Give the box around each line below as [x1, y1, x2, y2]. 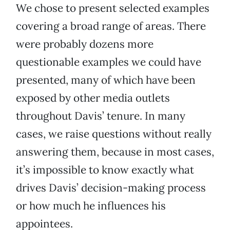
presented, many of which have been [16, 73, 196, 87]
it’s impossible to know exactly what [16, 163, 194, 177]
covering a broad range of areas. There [16, 19, 206, 33]
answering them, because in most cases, [16, 145, 214, 159]
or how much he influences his [16, 199, 166, 213]
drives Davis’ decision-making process [16, 181, 206, 195]
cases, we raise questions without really [16, 127, 212, 141]
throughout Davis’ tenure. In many [16, 109, 185, 123]
